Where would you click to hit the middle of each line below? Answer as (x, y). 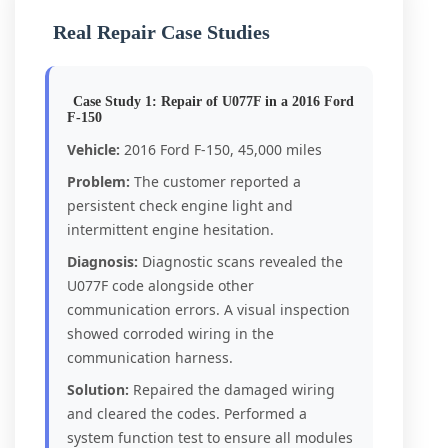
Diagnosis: (102, 261)
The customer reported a (215, 181)
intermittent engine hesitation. (170, 229)
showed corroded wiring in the (170, 333)
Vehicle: (93, 149)
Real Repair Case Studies (161, 32)
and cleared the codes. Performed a (187, 413)
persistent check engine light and (180, 205)
